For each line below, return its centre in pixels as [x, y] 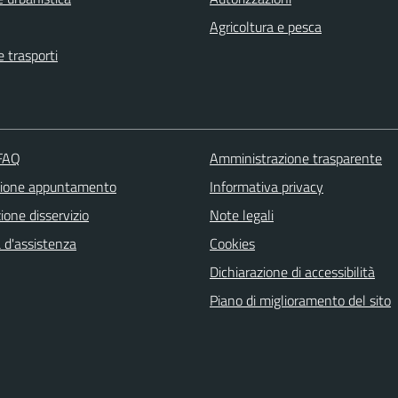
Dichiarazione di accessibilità [292, 271]
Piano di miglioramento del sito [300, 300]
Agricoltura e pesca [266, 26]
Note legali [241, 215]
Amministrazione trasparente [295, 158]
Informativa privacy [266, 186]
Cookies [232, 243]
